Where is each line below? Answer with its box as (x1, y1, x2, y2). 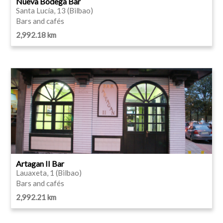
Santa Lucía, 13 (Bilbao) (16, 5, 93, 15)
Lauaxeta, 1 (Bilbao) (16, 168, 82, 177)
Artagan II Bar (16, 158, 64, 168)
